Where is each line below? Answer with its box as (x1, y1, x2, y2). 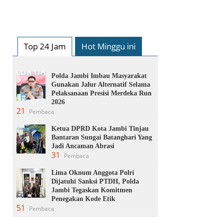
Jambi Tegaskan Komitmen (51, 186, 132, 194)
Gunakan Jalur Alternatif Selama (51, 80, 150, 88)
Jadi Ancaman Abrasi (51, 142, 114, 150)
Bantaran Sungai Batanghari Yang (51, 133, 152, 141)
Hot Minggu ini (81, 40, 136, 52)
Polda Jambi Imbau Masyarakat (51, 72, 147, 79)
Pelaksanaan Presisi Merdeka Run (51, 89, 152, 97)
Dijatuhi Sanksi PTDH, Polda (51, 177, 139, 185)
